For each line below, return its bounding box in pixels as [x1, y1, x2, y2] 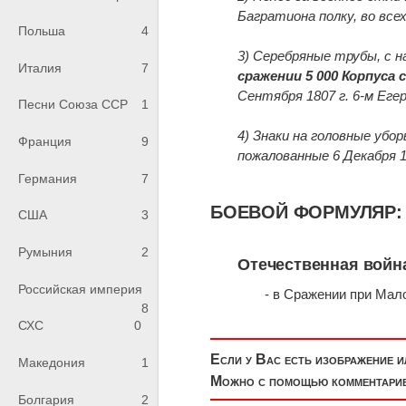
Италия [18, 60, 62, 75]
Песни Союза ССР [18, 97, 128, 112]
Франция [18, 134, 72, 150]
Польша [18, 24, 65, 39]
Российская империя [18, 281, 142, 296]
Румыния [18, 245, 72, 260]
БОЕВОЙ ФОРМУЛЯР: [210, 202, 402, 223]
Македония [18, 355, 85, 371]
